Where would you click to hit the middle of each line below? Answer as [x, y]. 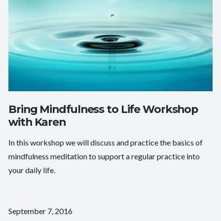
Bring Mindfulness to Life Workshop [103, 109]
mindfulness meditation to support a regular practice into [104, 156]
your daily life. [32, 170]
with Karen [37, 122]
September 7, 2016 [41, 211]
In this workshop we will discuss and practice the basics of [106, 142]
